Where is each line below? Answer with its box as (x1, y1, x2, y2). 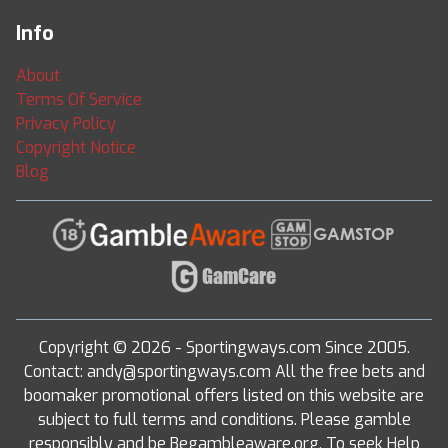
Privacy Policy (16, 113, 116, 134)
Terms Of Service (16, 89, 142, 110)
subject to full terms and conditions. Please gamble (37, 409, 411, 430)
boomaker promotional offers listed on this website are (24, 385, 424, 406)
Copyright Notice (16, 137, 136, 158)
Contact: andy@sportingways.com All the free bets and (23, 361, 425, 382)
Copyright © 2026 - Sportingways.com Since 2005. (38, 337, 410, 358)
